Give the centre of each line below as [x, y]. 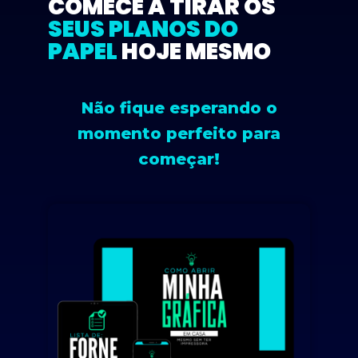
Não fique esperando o [179, 107]
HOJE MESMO [194, 51]
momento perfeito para [179, 133]
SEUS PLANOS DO [143, 29]
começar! [179, 159]
